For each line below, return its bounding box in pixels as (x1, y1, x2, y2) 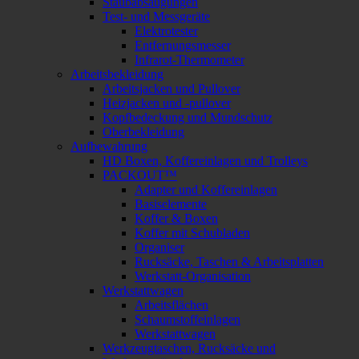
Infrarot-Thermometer (135, 52, 244, 67)
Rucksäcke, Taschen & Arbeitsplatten (135, 254, 324, 268)
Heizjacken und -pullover (103, 95, 231, 110)
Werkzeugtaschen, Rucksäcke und (103, 341, 276, 355)
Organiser (135, 240, 184, 254)
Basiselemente (135, 196, 207, 211)
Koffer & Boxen (135, 211, 218, 225)
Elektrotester (135, 23, 198, 38)
